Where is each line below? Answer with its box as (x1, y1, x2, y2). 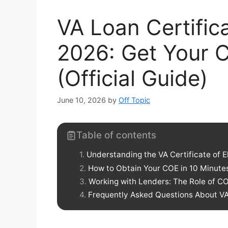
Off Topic (119, 96, 150, 105)
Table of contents (76, 129, 156, 141)
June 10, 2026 (57, 96, 106, 105)
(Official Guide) (57, 65, 208, 91)
